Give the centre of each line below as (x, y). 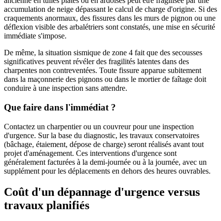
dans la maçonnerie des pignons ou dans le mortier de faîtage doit (105, 79)
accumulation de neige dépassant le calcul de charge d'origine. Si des (110, 9)
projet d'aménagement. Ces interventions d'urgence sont (90, 153)
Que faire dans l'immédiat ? (60, 108)
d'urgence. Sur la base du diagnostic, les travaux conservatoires (102, 135)
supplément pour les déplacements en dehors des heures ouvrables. (107, 171)
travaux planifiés (47, 205)
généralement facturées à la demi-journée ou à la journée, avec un (105, 162)
